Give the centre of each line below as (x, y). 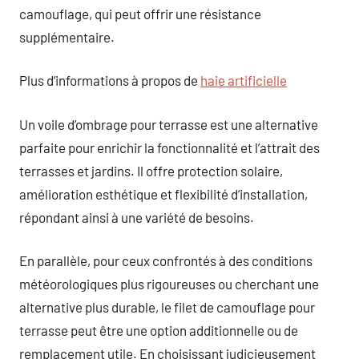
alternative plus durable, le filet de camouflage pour (167, 307)
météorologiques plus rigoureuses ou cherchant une (169, 284)
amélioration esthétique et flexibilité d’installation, (163, 194)
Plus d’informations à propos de (110, 80)
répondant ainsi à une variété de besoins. (137, 217)
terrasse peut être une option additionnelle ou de (159, 330)
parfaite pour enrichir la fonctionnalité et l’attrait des (169, 147)
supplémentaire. (67, 36)
